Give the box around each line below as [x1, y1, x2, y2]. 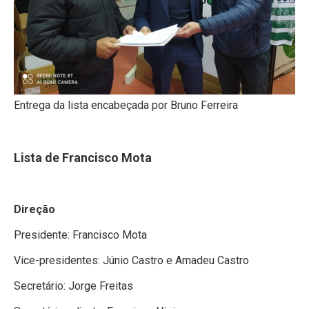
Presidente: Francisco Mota [14, 228, 147, 241]
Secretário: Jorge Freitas [14, 279, 133, 292]
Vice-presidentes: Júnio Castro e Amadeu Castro [14, 253, 249, 267]
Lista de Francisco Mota [14, 150, 152, 165]
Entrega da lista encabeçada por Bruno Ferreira [14, 98, 238, 112]
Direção [14, 202, 55, 216]
